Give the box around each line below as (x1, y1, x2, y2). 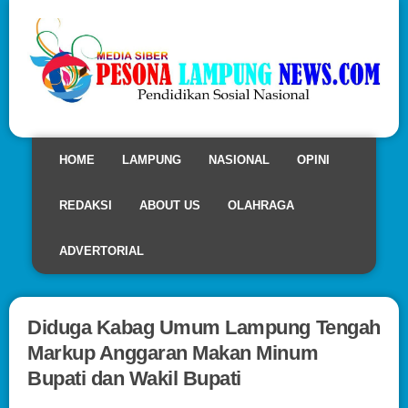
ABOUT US (139, 198, 200, 212)
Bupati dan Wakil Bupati (27, 366, 241, 390)
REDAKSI (59, 198, 112, 212)
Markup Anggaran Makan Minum (27, 341, 319, 364)
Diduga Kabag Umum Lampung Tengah (27, 315, 381, 339)
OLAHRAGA (228, 198, 294, 212)
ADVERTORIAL (59, 243, 144, 258)
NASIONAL (209, 152, 270, 167)
